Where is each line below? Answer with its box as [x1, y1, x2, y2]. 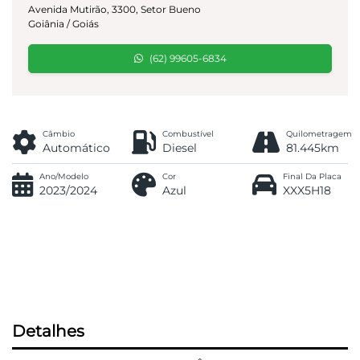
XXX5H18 [282, 183, 331, 198]
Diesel [162, 141, 198, 156]
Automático [43, 141, 110, 156]
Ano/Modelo [39, 171, 88, 182]
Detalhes [12, 321, 84, 342]
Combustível [162, 129, 215, 140]
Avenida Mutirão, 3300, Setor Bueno [28, 3, 201, 16]
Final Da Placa [282, 171, 342, 182]
